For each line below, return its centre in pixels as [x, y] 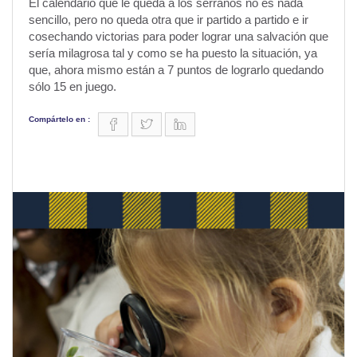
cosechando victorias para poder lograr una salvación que [178, 36]
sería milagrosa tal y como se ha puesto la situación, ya [173, 53]
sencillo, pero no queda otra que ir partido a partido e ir [169, 19]
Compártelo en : [59, 119]
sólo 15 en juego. [73, 86]
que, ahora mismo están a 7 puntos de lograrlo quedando [176, 69]
